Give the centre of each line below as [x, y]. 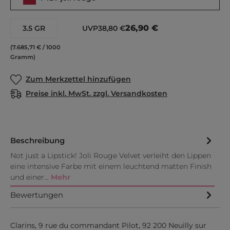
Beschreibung [37, 140]
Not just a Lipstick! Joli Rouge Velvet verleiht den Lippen [111, 155]
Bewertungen [37, 195]
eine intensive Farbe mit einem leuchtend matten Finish [111, 166]
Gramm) [23, 57]
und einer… [31, 177]
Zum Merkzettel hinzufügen [78, 79]
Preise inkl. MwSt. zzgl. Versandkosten [97, 94]
